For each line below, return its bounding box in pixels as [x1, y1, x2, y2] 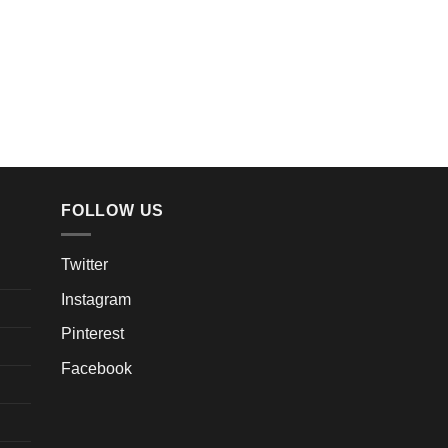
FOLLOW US [61, 201, 165, 219]
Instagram [61, 290, 131, 308]
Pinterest [61, 325, 124, 343]
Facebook [61, 359, 132, 377]
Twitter [61, 256, 108, 274]
